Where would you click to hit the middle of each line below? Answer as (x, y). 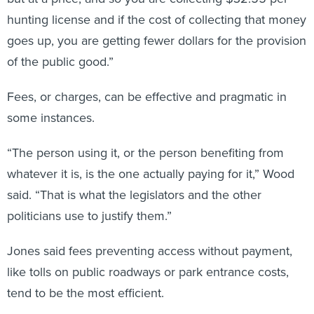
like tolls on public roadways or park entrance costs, (148, 272)
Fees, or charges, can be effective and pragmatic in (147, 97)
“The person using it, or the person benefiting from (145, 153)
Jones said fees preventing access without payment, (150, 251)
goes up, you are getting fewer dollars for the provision (157, 41)
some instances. (51, 118)
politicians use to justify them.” (89, 216)
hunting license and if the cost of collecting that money (157, 20)
